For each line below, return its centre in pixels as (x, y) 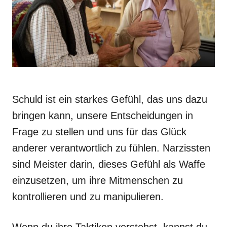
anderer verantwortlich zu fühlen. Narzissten (111, 148)
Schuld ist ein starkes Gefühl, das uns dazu (110, 99)
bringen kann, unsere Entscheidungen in (103, 116)
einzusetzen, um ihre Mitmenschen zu (98, 180)
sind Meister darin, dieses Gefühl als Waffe (109, 164)
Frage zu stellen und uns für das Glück (99, 132)
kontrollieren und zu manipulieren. (88, 197)
